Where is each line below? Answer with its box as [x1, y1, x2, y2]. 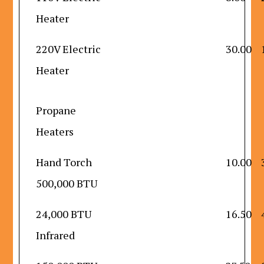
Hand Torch [36, 155, 93, 169]
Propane [36, 103, 77, 117]
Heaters [36, 124, 74, 138]
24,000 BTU [36, 207, 92, 221]
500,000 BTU [36, 176, 98, 190]
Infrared [36, 228, 75, 242]
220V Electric [36, 42, 101, 56]
